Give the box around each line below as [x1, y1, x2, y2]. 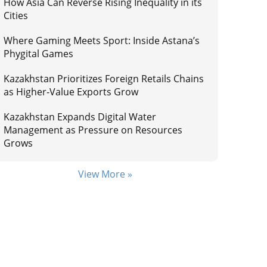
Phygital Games [4, 47, 74, 60]
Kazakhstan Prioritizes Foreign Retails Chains [4, 72, 204, 85]
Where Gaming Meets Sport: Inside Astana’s [4, 34, 200, 47]
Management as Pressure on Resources [4, 123, 183, 136]
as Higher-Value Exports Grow [4, 85, 139, 98]
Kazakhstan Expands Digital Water [4, 110, 157, 123]
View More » [77, 167, 132, 181]
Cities [4, 9, 29, 22]
